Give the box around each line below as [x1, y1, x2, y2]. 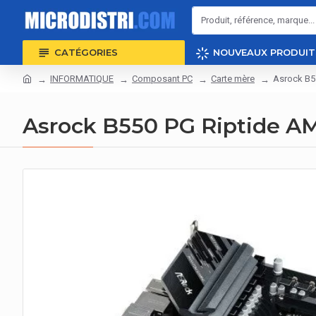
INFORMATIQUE [50, 73, 114, 84]
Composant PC [132, 73, 193, 84]
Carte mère [211, 73, 255, 84]
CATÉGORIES [54, 47, 118, 58]
